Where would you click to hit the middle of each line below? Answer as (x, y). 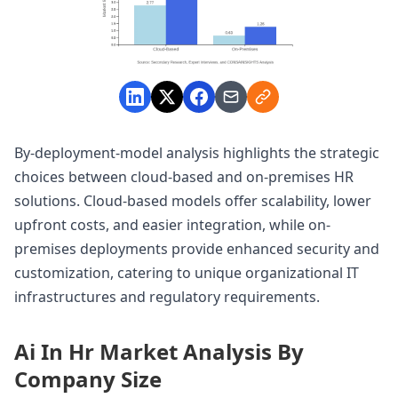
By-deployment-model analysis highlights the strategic (197, 153)
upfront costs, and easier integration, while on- (172, 225)
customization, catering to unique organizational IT (187, 273)
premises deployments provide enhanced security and (197, 249)
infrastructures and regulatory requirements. (167, 297)
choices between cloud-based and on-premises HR (184, 177)
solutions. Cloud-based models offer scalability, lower (193, 201)
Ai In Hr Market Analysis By (159, 352)
